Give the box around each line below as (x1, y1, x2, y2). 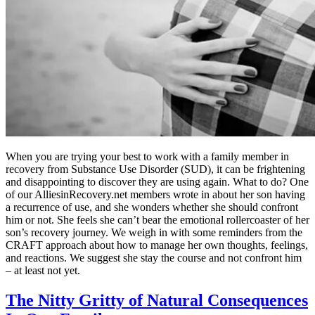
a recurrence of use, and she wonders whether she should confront (6, 200, 298, 213)
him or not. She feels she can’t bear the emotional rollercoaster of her (6, 213, 309, 226)
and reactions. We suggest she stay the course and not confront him (6, 251, 302, 264)
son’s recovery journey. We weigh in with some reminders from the (6, 226, 302, 238)
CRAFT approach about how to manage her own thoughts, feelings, (6, 238, 308, 251)
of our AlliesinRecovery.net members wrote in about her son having (6, 188, 305, 200)
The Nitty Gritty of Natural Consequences (6, 290, 308, 309)
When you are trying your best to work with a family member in (6, 150, 289, 162)
